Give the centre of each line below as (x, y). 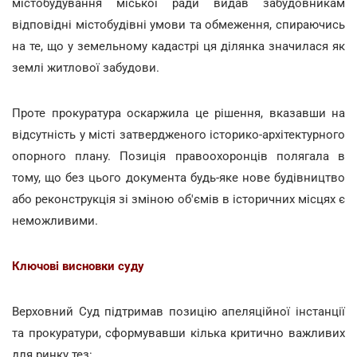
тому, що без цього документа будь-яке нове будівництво (178, 177)
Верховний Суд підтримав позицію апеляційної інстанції (178, 311)
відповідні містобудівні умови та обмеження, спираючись (178, 24)
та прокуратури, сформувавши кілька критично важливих (178, 333)
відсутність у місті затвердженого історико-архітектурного (178, 134)
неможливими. (55, 220)
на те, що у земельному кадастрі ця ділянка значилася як (178, 46)
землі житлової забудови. (86, 67)
